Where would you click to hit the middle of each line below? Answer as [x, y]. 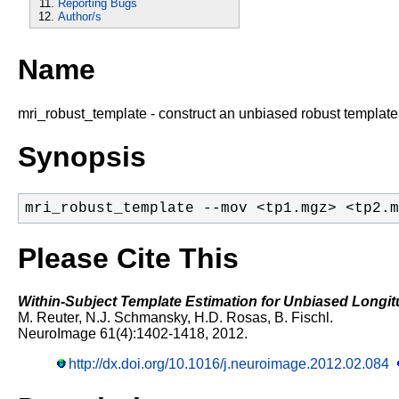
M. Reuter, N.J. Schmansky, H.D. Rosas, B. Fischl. [175, 318]
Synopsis [82, 157]
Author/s [80, 16]
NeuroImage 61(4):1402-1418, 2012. [133, 334]
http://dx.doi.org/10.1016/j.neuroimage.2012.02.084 [229, 364]
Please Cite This [128, 258]
